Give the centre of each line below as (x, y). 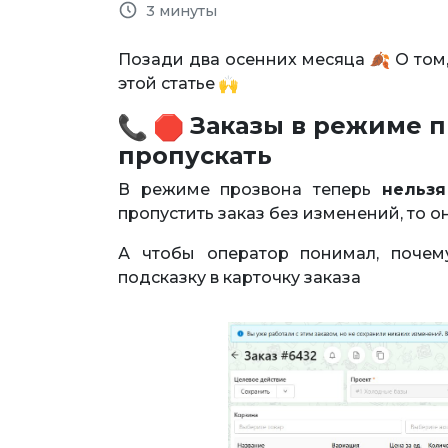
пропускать (195, 155)
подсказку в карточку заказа (239, 277)
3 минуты (181, 11)
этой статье (168, 83)
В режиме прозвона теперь (250, 189)
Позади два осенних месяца (244, 59)
